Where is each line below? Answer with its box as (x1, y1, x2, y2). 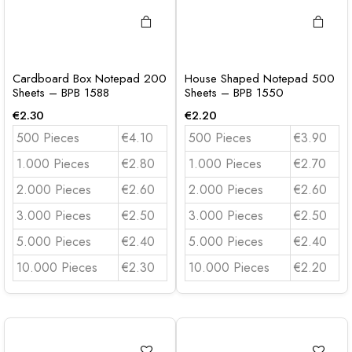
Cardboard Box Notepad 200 (13, 70, 167, 87)
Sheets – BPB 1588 (13, 84, 109, 101)
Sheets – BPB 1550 (185, 84, 284, 101)
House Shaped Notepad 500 (185, 70, 335, 87)
